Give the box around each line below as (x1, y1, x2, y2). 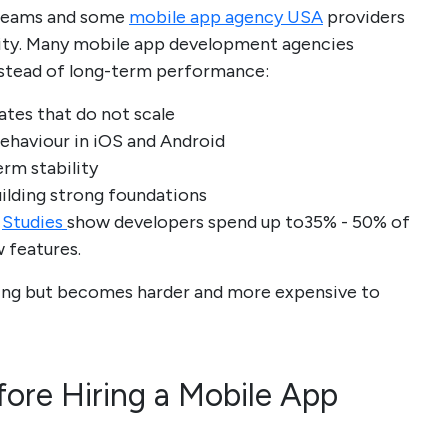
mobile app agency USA (129, 6, 323, 29)
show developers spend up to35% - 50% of (67, 211, 410, 234)
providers (323, 6, 405, 29)
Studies (2, 211, 67, 234)
